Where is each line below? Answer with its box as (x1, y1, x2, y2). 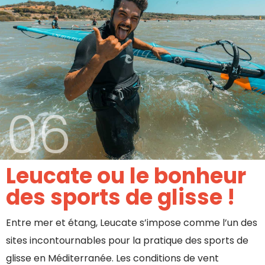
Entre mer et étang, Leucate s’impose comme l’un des (6, 216, 257, 230)
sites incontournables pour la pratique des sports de (6, 234, 248, 248)
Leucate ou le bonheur (6, 161, 246, 192)
